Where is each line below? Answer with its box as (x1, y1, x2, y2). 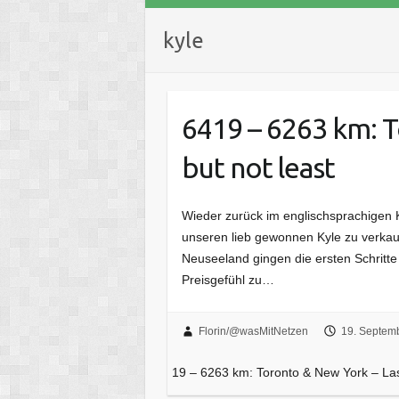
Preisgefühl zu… (182, 272, 275, 287)
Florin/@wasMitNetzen (198, 325, 308, 338)
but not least (182, 151, 336, 183)
